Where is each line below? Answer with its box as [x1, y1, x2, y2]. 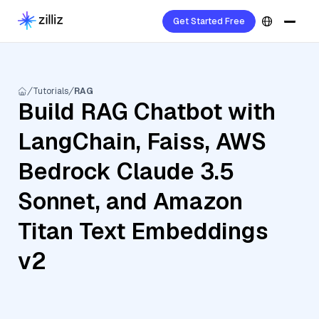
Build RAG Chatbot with [18, 97, 276, 126]
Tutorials [33, 85, 68, 97]
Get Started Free [173, 16, 245, 27]
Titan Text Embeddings [18, 216, 268, 246]
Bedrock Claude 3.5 [18, 157, 234, 186]
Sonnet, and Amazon [18, 187, 243, 216]
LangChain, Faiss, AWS [18, 127, 266, 156]
